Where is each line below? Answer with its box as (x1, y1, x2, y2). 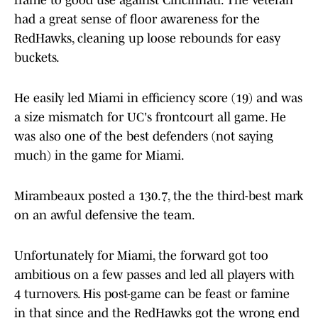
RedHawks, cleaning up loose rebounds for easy (14, 31, 280, 46)
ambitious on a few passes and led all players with (14, 268, 295, 283)
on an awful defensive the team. (14, 208, 195, 223)
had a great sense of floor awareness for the (14, 12, 260, 27)
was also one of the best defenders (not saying (14, 129, 273, 144)
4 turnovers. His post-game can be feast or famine (14, 287, 290, 302)
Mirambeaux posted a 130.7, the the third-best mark (14, 189, 303, 204)
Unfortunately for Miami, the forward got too (14, 248, 268, 263)
